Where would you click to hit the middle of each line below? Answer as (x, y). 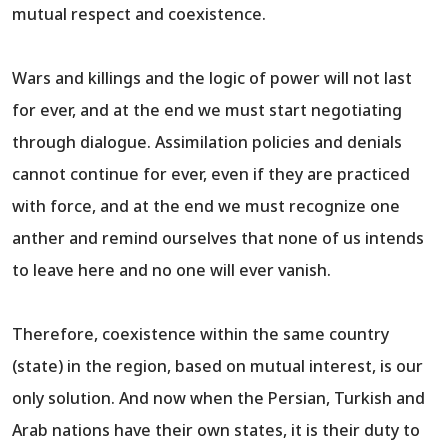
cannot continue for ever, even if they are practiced (211, 174)
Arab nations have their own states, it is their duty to (216, 430)
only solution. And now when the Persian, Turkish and (218, 398)
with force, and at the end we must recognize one (206, 206)
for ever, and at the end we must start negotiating (207, 110)
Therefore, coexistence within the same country (200, 334)
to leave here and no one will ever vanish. (171, 270)
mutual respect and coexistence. (139, 14)
